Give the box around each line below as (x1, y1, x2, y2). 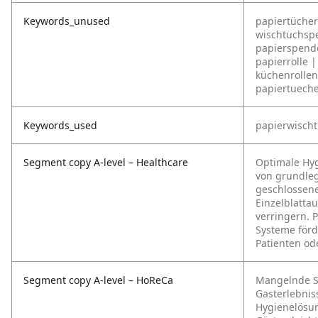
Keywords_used (23, 119, 97, 132)
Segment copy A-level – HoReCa (23, 273, 173, 287)
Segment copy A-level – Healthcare (23, 155, 188, 169)
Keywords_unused (23, 14, 110, 28)
